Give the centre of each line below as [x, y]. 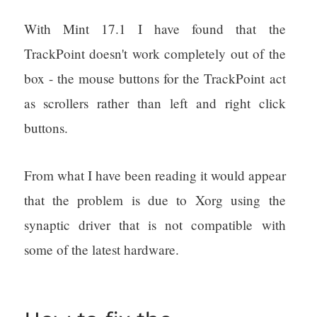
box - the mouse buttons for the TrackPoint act [155, 79]
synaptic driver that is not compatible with [155, 225]
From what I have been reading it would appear [155, 175]
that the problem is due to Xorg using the [155, 200]
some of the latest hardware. [101, 250]
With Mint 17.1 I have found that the [155, 29]
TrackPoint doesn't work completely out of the [155, 54]
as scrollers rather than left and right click [155, 103]
